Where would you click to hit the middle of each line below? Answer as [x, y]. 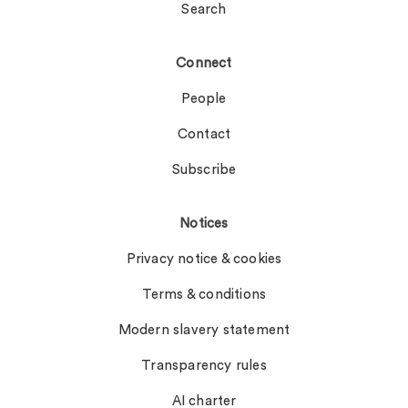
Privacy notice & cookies [204, 260]
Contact [204, 135]
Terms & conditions [204, 295]
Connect [204, 64]
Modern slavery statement [204, 331]
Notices [204, 224]
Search [204, 10]
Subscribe [204, 170]
